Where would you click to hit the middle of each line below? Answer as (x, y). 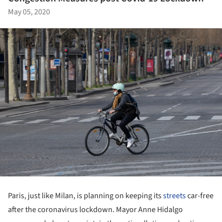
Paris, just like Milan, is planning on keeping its (85, 196)
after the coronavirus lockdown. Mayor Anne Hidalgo (95, 210)
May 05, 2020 (29, 12)
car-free (200, 196)
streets (174, 196)
